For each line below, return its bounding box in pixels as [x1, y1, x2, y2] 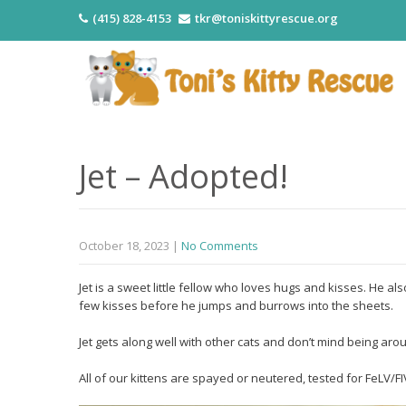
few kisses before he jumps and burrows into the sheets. [79, 296, 393, 314]
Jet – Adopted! [79, 153, 288, 198]
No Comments [181, 237, 258, 254]
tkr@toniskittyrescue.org [195, 10, 338, 26]
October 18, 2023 [79, 237, 169, 254]
